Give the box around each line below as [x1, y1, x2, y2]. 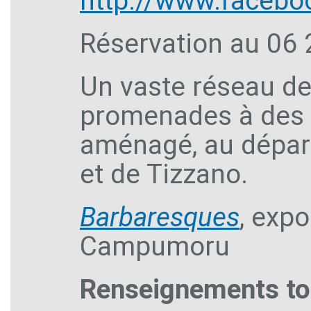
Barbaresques [80, 201, 239, 233]
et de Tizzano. [80, 158, 248, 190]
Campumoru [80, 230, 230, 262]
